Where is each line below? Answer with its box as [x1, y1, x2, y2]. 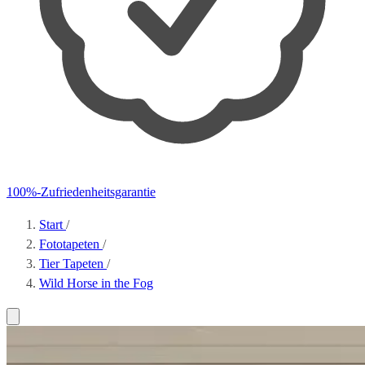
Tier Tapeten [39, 257, 107, 270]
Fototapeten [39, 237, 103, 251]
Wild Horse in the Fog [39, 276, 153, 290]
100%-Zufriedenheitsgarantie [7, 185, 156, 199]
